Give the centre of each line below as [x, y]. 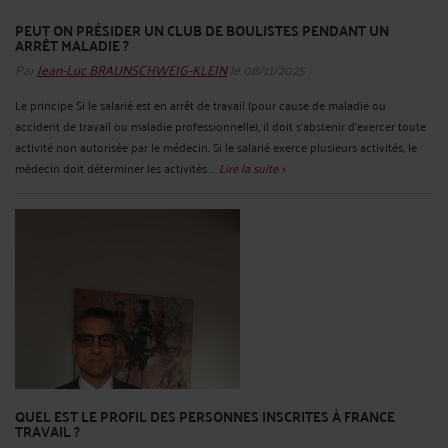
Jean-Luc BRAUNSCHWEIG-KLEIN [132, 68]
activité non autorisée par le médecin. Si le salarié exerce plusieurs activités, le [216, 146]
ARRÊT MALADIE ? [72, 45]
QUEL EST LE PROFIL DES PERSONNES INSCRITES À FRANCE [205, 415]
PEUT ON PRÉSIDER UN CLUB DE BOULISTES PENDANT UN [202, 30]
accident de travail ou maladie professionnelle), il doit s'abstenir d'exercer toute [220, 125]
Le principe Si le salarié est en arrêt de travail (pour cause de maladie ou [200, 104]
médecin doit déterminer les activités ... [117, 167]
